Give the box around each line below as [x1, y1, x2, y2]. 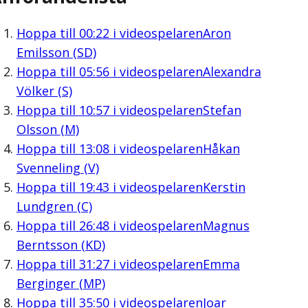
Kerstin [202, 178, 245, 195]
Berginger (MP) [16, 274, 105, 291]
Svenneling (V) [16, 159, 99, 176]
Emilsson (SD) [16, 43, 96, 60]
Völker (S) [16, 82, 72, 99]
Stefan [202, 101, 241, 118]
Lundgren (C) [16, 197, 92, 214]
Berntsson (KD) [16, 236, 105, 253]
